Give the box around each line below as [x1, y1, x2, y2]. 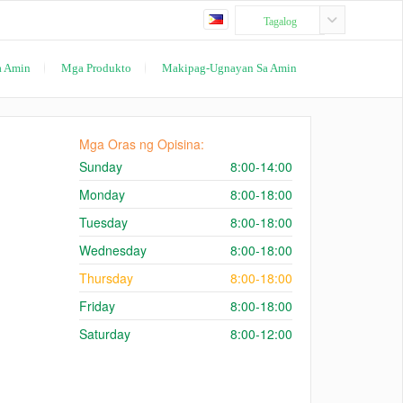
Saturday [79, 325, 130, 343]
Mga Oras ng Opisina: [79, 135, 204, 153]
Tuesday [79, 213, 128, 231]
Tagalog [263, 15, 297, 28]
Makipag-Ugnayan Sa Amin [159, 61, 297, 75]
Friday [79, 297, 115, 315]
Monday [79, 185, 125, 203]
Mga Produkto [58, 61, 131, 75]
